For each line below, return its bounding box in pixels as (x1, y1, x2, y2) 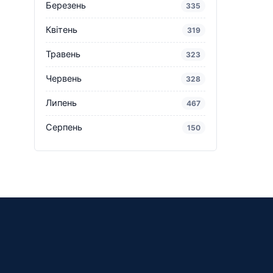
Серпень (46, 121, 82, 133)
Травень (46, 48, 80, 60)
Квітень (46, 24, 77, 35)
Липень (46, 97, 77, 108)
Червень (46, 73, 82, 84)
